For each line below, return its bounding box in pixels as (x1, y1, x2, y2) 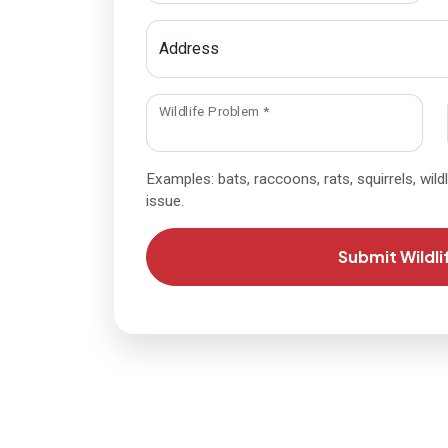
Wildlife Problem (159, 103, 263, 120)
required (267, 102, 318, 119)
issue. (146, 192, 184, 210)
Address (159, 39, 219, 58)
